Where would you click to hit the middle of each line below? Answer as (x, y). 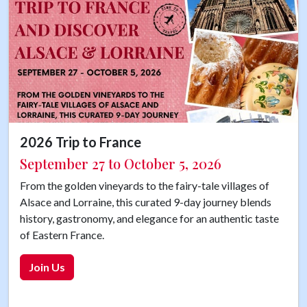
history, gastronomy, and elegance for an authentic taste (149, 218)
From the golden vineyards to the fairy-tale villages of (145, 185)
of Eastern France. (62, 234)
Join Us (47, 267)
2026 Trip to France (81, 142)
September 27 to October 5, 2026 (121, 163)
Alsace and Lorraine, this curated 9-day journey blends (146, 201)
